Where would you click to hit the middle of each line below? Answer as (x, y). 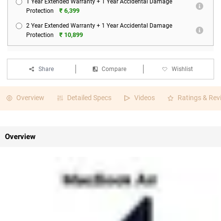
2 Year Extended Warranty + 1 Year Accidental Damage (99, 26)
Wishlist (183, 69)
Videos (145, 98)
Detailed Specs (89, 98)
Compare (114, 69)
